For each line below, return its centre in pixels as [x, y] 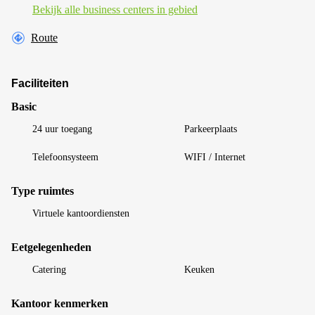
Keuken [199, 269]
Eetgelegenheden [51, 247]
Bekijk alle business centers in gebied [115, 9]
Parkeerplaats [211, 129]
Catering [49, 269]
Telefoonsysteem [65, 157]
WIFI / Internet [215, 157]
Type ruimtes [43, 191]
